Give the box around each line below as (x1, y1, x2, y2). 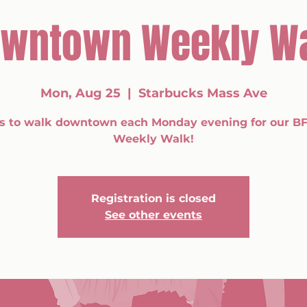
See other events (105, 208, 202, 221)
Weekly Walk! (113, 132, 194, 145)
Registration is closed (91, 192, 216, 205)
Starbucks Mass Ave (138, 86, 267, 101)
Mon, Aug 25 (40, 86, 121, 101)
